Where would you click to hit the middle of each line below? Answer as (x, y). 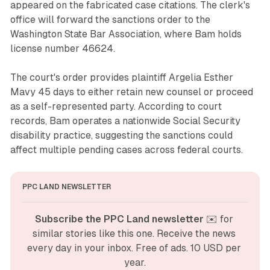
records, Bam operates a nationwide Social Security (125, 121)
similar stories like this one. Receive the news (134, 234)
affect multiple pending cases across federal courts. (126, 150)
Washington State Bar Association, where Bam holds (126, 34)
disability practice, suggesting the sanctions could (121, 136)
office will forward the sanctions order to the (110, 20)
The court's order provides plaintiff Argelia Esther (121, 78)
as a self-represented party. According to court (116, 107)
